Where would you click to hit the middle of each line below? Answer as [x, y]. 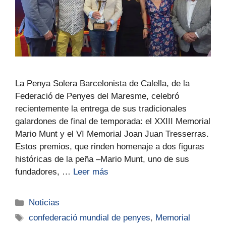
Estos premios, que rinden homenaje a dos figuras [110, 147]
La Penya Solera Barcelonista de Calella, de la [102, 84]
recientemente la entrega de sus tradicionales [101, 109]
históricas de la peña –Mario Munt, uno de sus [102, 159]
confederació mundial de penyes [90, 218]
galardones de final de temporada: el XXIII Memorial [113, 122]
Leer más [91, 172]
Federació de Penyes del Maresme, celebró [97, 96]
